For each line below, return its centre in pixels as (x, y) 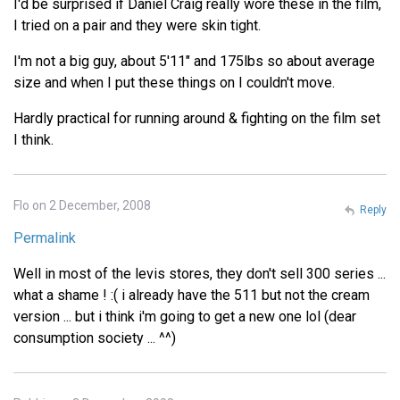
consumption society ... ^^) (95, 337)
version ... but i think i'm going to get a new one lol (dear (185, 316)
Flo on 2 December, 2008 (82, 205)
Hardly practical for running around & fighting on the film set (197, 118)
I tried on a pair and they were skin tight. (137, 25)
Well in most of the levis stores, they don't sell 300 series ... (200, 273)
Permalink (45, 237)
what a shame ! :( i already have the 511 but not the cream (192, 295)
